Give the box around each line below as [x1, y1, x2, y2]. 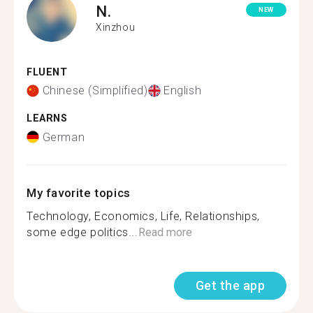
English [163, 84, 202, 97]
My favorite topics [27, 185, 131, 200]
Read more [138, 225, 192, 239]
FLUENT [27, 66, 68, 78]
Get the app [195, 277, 265, 293]
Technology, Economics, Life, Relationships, [27, 209, 260, 223]
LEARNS [27, 112, 68, 124]
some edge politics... [27, 225, 138, 239]
